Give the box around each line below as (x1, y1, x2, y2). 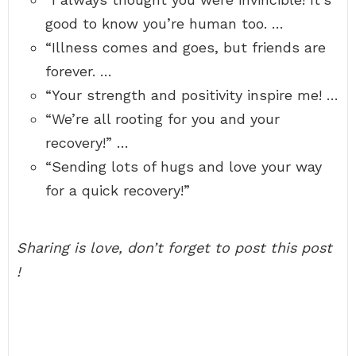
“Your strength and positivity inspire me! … (45, 87, 339, 103)
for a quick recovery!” (45, 182, 190, 199)
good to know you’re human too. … (45, 15, 284, 32)
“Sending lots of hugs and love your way (45, 158, 322, 175)
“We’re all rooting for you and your (45, 110, 280, 127)
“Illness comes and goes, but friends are (45, 39, 326, 56)
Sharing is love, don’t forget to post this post (17, 239, 332, 256)
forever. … (45, 63, 112, 79)
